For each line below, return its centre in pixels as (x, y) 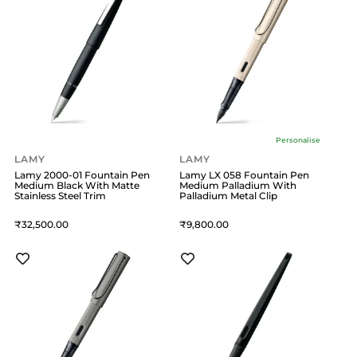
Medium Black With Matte (77, 186)
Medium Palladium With (238, 186)
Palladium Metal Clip (229, 196)
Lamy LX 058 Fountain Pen (245, 175)
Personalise (298, 139)
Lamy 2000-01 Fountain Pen (82, 175)
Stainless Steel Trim (60, 196)
